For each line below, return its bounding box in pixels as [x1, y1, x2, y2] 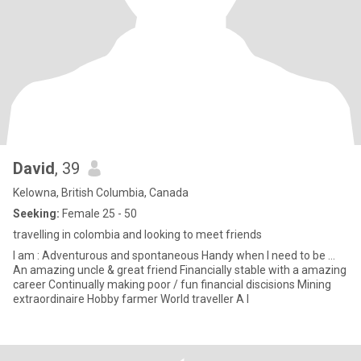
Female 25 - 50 [60, 207, 137, 220]
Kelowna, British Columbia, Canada [13, 186, 189, 199]
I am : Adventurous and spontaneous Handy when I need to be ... [13, 249, 42, 262]
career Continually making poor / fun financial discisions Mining [13, 278, 48, 291]
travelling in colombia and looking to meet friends [13, 228, 262, 241]
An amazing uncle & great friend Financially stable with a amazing [13, 263, 180, 276]
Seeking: [13, 207, 60, 220]
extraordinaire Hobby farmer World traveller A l [236, 293, 249, 305]
